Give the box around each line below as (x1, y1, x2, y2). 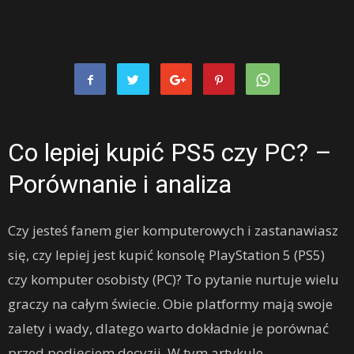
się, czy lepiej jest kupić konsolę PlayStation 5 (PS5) (8, 246, 325, 264)
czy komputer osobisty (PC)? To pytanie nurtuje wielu (8, 270, 339, 288)
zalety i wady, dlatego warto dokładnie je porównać (8, 319, 329, 337)
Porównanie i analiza (8, 169, 232, 199)
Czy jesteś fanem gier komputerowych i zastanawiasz (8, 221, 338, 239)
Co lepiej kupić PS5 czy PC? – (8, 137, 332, 168)
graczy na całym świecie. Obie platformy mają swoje (8, 295, 333, 313)
